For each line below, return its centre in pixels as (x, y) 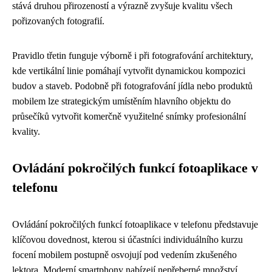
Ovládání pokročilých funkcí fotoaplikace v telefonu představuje (135, 224)
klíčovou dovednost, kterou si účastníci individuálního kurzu (127, 239)
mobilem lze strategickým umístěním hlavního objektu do (121, 101)
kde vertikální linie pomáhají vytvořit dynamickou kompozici (129, 70)
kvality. (26, 131)
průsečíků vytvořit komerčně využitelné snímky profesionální (129, 116)
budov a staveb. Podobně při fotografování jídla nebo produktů (132, 86)
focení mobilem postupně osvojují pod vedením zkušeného (124, 254)
